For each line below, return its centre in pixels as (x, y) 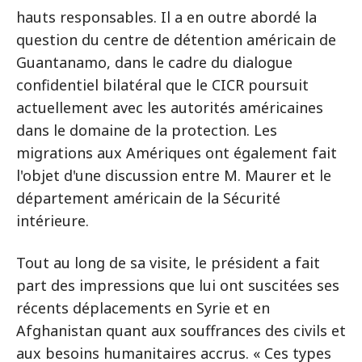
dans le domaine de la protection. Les (147, 130)
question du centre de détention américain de (176, 40)
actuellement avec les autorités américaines (170, 107)
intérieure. (53, 221)
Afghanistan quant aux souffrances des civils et (181, 330)
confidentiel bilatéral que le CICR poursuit (162, 85)
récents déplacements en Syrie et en (143, 308)
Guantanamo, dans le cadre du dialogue (154, 62)
